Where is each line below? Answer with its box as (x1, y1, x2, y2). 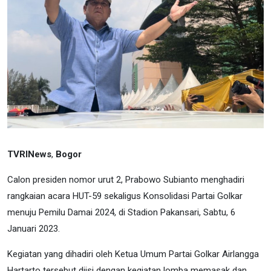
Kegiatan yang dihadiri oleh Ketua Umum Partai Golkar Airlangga (7, 248, 259, 260)
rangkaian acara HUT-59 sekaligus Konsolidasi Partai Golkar (7, 190, 243, 201)
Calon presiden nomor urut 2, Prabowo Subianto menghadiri (7, 174, 244, 185)
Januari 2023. (7, 223, 60, 234)
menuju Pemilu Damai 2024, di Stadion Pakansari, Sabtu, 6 (7, 206, 235, 218)
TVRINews (7, 148, 51, 160)
